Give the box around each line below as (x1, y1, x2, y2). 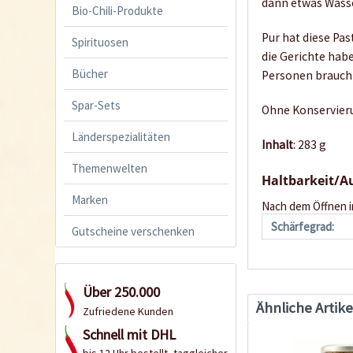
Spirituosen (72, 34, 128, 50)
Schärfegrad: (271, 218, 335, 234)
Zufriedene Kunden (83, 303, 173, 318)
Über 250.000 (83, 282, 160, 301)
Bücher (72, 65, 108, 81)
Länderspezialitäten (72, 128, 170, 144)
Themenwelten (72, 160, 147, 176)
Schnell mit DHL (83, 325, 176, 344)
